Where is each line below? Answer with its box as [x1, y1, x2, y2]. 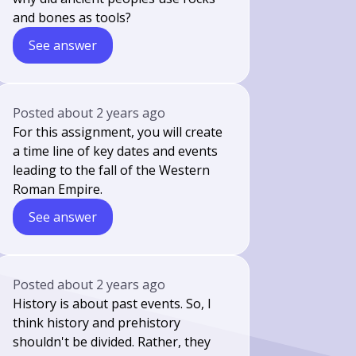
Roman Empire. [13, 180, 103, 198]
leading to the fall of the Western [13, 161, 211, 179]
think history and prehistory [13, 314, 181, 331]
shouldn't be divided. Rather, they [13, 333, 211, 350]
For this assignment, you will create [13, 123, 223, 141]
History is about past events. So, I [13, 295, 212, 312]
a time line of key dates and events [13, 142, 219, 160]
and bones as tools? [13, 9, 132, 26]
